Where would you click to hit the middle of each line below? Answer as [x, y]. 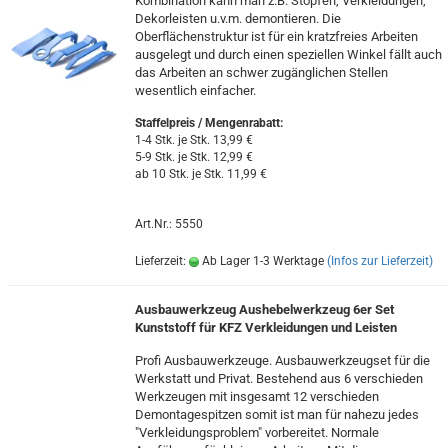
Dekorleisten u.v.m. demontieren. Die [237, 18]
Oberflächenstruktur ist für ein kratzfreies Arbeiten [276, 36]
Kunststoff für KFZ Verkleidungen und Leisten [265, 327]
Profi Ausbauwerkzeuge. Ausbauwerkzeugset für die [282, 360]
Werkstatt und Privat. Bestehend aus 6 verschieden [278, 378]
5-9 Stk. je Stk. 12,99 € [193, 157]
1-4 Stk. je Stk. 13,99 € [193, 140]
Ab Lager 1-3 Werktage [261, 261]
